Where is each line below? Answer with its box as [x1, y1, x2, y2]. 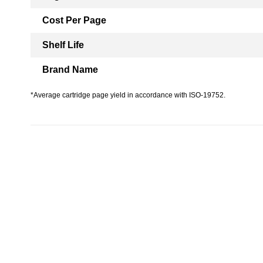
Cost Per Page [42, 15, 106, 25]
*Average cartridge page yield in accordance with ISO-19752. [31, 91, 225, 99]
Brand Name [42, 65, 98, 75]
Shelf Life [42, 40, 84, 50]
